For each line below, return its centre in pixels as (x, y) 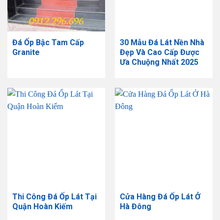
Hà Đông (135, 207)
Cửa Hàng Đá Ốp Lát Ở (160, 197)
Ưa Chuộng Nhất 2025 (159, 62)
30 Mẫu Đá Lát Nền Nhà (162, 43)
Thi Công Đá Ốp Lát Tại (54, 197)
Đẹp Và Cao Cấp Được (159, 53)
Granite (26, 53)
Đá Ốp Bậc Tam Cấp (48, 43)
